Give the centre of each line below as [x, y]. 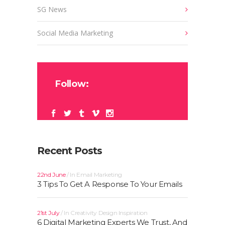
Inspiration [133, 212]
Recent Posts [70, 150]
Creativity [84, 212]
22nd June [52, 174]
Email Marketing [99, 174]
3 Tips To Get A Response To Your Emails [110, 184]
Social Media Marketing [75, 33]
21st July [49, 212]
